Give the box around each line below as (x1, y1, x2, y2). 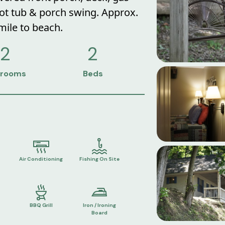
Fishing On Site (79, 155, 120, 162)
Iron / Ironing (83, 202, 117, 209)
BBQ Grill (29, 202, 53, 209)
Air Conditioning (19, 155, 63, 162)
